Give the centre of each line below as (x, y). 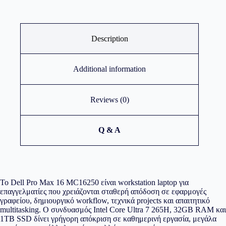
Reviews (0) (109, 99)
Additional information (110, 69)
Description (109, 38)
